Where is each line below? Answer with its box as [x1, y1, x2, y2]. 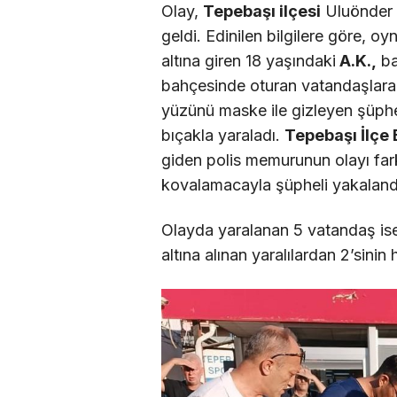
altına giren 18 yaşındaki [161, 51, 336, 71]
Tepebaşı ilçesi [203, 2, 321, 21]
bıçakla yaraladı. [161, 126, 284, 145]
